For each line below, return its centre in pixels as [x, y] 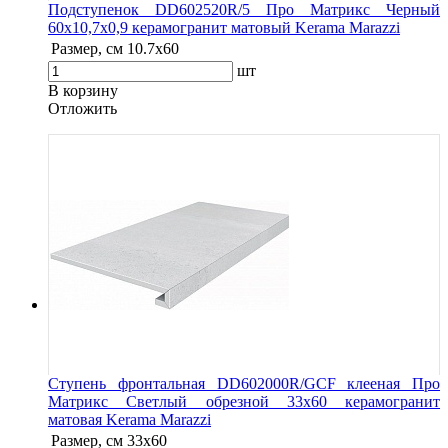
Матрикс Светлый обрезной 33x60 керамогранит [244, 401]
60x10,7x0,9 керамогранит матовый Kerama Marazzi [224, 27]
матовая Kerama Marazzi [129, 419]
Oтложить [82, 108]
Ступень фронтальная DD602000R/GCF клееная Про [244, 383]
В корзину [83, 90]
